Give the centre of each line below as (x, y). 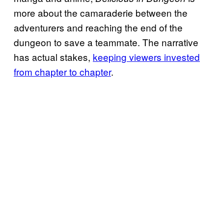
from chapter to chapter (62, 71)
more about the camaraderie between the (101, 12)
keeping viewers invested (146, 56)
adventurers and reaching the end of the (98, 27)
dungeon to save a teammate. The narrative (106, 42)
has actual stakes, (53, 56)
